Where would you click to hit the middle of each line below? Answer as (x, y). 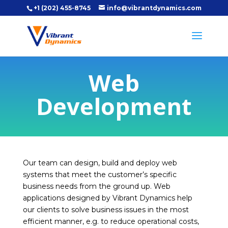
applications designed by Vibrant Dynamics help (107, 198)
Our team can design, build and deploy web (100, 163)
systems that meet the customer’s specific (99, 175)
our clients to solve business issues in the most (106, 210)
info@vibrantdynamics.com (154, 8)
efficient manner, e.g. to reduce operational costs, (111, 221)
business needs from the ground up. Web (96, 186)
